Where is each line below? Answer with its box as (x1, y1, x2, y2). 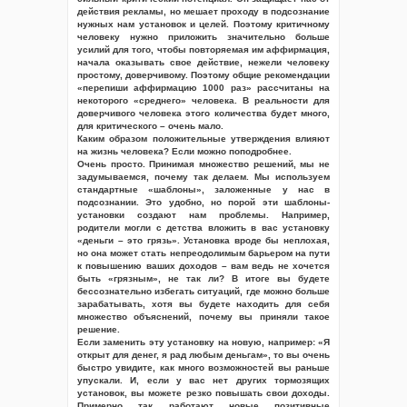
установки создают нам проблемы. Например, (77, 210, 330, 220)
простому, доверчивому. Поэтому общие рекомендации (77, 70, 330, 80)
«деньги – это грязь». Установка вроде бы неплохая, (77, 235, 330, 245)
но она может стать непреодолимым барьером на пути (77, 248, 330, 258)
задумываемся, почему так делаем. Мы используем (77, 172, 330, 182)
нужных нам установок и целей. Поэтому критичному (77, 19, 330, 29)
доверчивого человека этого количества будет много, (77, 108, 330, 118)
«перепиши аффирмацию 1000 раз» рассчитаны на (77, 83, 330, 93)
